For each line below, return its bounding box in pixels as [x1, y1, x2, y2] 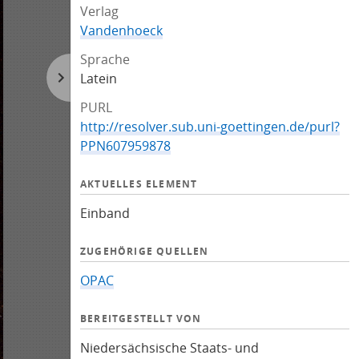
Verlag [80, 2, 119, 20]
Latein [80, 70, 117, 87]
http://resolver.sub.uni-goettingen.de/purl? [80, 118, 340, 135]
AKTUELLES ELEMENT [80, 177, 198, 191]
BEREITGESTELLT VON [80, 312, 202, 325]
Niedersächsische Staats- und [80, 339, 259, 357]
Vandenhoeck [80, 22, 163, 39]
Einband [80, 204, 130, 222]
